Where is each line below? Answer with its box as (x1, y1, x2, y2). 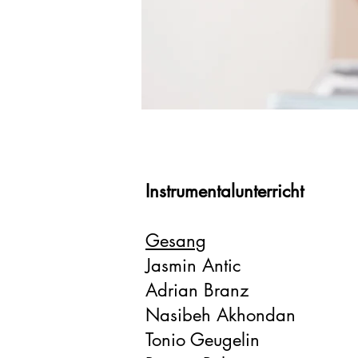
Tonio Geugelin (145, 328, 260, 351)
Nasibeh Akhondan (145, 304, 296, 326)
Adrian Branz (145, 279, 249, 301)
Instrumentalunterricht (145, 180, 304, 202)
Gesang (145, 229, 206, 252)
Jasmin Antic (145, 254, 241, 276)
